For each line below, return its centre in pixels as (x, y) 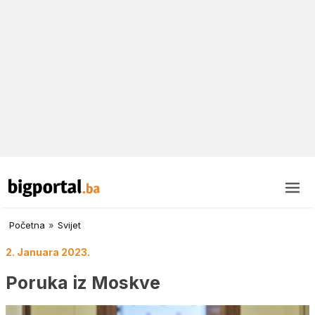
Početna (27, 225)
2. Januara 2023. (48, 252)
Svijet (69, 225)
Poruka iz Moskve (83, 282)
